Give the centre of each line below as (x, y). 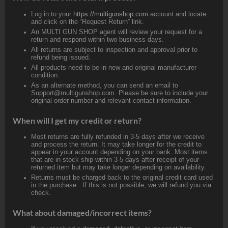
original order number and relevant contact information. (111, 100)
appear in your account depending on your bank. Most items (119, 152)
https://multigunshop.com (111, 14)
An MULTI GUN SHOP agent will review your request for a (117, 32)
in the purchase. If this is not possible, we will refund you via (121, 185)
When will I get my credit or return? (77, 120)
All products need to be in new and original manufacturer (114, 67)
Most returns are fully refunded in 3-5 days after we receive (118, 136)
